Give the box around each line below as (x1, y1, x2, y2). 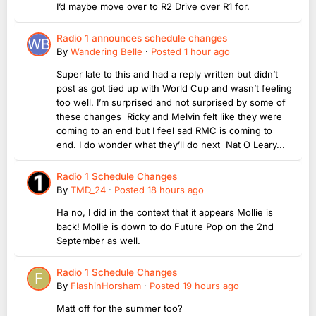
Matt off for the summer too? (56, 302, 183, 314)
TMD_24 (71, 183, 106, 195)
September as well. (56, 234, 140, 246)
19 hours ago (183, 279, 239, 291)
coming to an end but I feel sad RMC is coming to (56, 124, 272, 136)
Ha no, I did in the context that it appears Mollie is (56, 206, 273, 218)
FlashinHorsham (71, 279, 141, 291)
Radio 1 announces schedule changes (56, 32, 227, 44)
